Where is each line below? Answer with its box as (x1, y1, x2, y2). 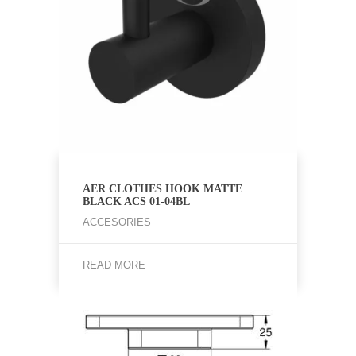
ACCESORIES (83, 216, 151, 228)
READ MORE (83, 259, 145, 271)
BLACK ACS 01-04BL (83, 195, 190, 207)
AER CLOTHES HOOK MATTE (83, 183, 242, 195)
